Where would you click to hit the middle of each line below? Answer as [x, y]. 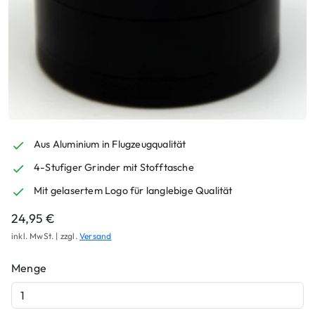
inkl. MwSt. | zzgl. [45, 236]
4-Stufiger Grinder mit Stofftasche [114, 168]
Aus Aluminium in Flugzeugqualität [110, 144]
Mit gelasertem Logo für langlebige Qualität [133, 191]
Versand [96, 236]
